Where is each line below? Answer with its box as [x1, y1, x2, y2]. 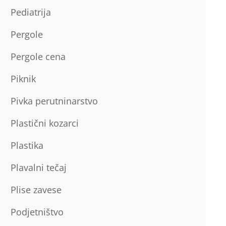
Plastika [10, 139, 43, 151]
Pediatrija [10, 6, 51, 18]
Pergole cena [10, 50, 66, 63]
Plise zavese [10, 184, 62, 196]
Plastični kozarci [10, 117, 79, 129]
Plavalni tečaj [10, 161, 67, 174]
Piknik [10, 73, 36, 85]
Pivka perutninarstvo [10, 95, 98, 107]
